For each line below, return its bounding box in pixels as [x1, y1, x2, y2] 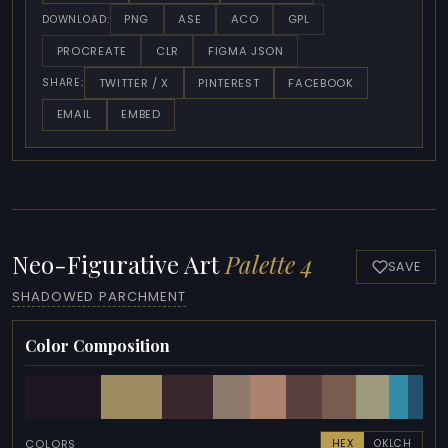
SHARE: [42, 75, 84, 91]
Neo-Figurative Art [12, 247, 225, 280]
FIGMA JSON [208, 42, 284, 59]
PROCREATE [56, 42, 127, 59]
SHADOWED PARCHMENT [12, 287, 186, 307]
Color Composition [25, 335, 170, 357]
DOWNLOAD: [42, 11, 110, 27]
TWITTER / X [98, 74, 169, 91]
